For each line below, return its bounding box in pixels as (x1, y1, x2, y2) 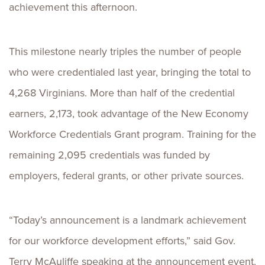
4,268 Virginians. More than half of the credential (9, 85, 235, 101)
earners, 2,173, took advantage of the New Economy (9, 106, 248, 121)
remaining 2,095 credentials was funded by (9, 147, 210, 163)
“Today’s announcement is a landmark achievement (9, 212, 246, 228)
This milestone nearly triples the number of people (9, 44, 241, 59)
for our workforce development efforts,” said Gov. (9, 233, 235, 248)
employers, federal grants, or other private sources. (9, 168, 244, 183)
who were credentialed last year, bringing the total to (9, 64, 251, 80)
